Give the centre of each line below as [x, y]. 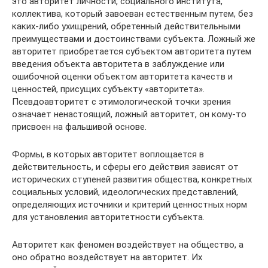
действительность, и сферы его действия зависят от [125, 167]
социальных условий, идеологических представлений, [125, 192]
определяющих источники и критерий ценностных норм [130, 204]
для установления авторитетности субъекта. [108, 217]
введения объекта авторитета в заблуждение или [118, 64]
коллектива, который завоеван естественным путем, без [133, 13]
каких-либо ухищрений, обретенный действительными [126, 26]
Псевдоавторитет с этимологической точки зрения [121, 101]
